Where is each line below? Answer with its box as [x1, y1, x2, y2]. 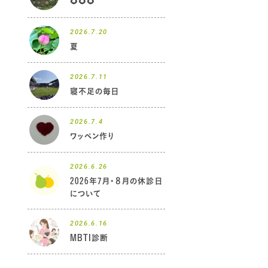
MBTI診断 [70, 232, 109, 243]
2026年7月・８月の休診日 [70, 175, 163, 186]
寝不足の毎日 [70, 86, 120, 96]
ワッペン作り [70, 130, 115, 141]
